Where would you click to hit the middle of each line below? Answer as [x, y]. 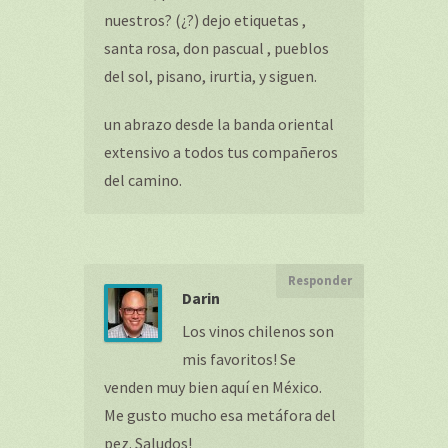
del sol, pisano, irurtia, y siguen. [210, 76]
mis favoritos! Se [239, 359]
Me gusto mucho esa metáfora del [220, 415]
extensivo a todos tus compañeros [221, 152]
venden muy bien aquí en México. [213, 387]
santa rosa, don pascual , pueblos [216, 48]
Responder [320, 280]
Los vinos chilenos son [258, 331]
